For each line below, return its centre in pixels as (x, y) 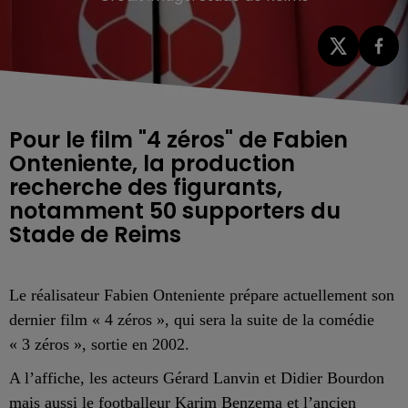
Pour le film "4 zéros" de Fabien (178, 139)
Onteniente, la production (152, 163)
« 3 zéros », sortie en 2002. (99, 344)
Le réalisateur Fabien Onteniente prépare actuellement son (202, 295)
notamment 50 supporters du (175, 210)
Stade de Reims (95, 234)
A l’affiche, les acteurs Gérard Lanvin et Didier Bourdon (197, 377)
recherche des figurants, (146, 187)
